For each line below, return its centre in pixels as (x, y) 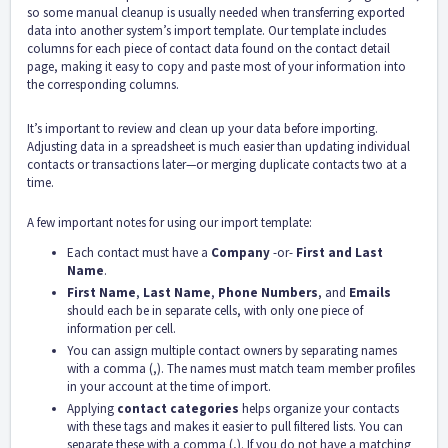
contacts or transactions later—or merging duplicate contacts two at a (217, 164)
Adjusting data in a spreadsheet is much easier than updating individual (218, 146)
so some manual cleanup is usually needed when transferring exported (216, 12)
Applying (92, 408)
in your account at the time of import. (169, 386)
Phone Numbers (268, 292)
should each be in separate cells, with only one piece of (215, 310)
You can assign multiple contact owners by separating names (232, 350)
